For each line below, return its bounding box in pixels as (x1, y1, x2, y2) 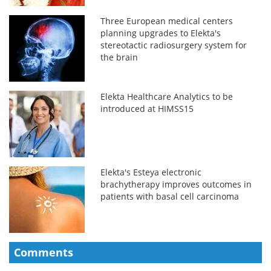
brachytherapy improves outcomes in (100, 178, 252, 190)
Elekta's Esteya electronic (100, 166, 202, 178)
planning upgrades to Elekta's (100, 27, 221, 39)
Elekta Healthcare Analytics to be (100, 90, 233, 102)
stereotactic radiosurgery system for (100, 39, 247, 51)
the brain (100, 51, 139, 63)
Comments (14, 244, 73, 260)
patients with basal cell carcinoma (100, 190, 240, 202)
